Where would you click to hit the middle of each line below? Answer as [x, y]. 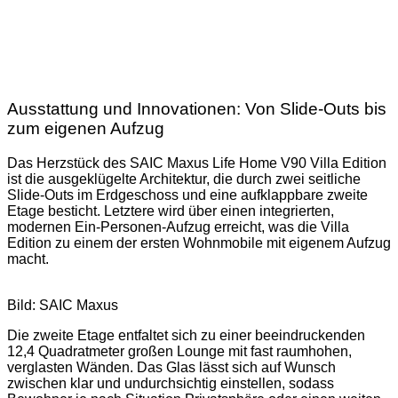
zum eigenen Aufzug [86, 128]
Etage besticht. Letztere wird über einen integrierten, [171, 211]
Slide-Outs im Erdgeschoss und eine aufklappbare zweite [187, 195]
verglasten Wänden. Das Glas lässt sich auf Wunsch [171, 367]
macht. [28, 259]
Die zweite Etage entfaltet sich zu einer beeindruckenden [186, 335]
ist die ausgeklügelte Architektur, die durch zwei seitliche [184, 179]
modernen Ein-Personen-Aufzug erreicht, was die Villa [178, 227]
